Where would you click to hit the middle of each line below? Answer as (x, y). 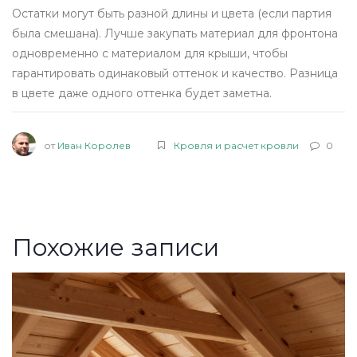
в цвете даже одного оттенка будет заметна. (142, 94)
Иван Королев (94, 146)
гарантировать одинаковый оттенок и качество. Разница (175, 74)
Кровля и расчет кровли (236, 146)
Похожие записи (116, 248)
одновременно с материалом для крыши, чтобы (150, 54)
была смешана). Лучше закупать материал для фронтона (175, 34)
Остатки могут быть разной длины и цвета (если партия (172, 14)
